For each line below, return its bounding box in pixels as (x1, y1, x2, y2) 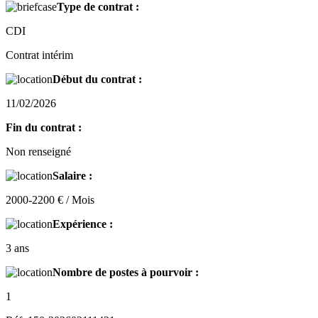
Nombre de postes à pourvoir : (53, 266, 199, 279)
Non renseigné (6, 146, 71, 158)
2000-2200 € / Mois (6, 194, 94, 207)
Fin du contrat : (6, 121, 82, 134)
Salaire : (53, 170, 92, 182)
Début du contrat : (53, 73, 142, 86)
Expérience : (53, 218, 113, 231)
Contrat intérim (6, 49, 73, 62)
